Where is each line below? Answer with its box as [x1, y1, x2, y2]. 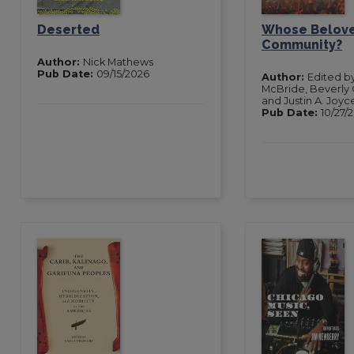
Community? [261, 36, 342, 52]
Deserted [37, 21, 100, 37]
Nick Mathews [83, 55, 154, 68]
